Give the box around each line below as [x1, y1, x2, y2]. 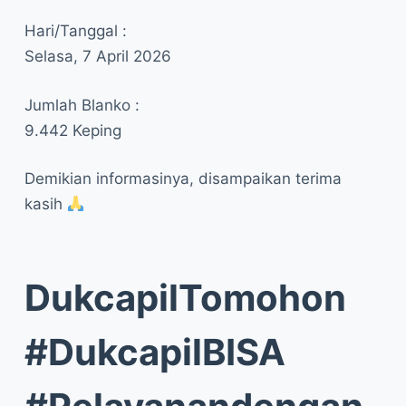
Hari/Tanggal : [24, 22, 127, 40]
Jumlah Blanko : [24, 95, 140, 114]
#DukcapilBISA [24, 330, 285, 374]
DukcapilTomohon [24, 275, 346, 320]
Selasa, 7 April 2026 [24, 47, 171, 65]
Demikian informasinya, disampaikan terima [24, 169, 342, 188]
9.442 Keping [24, 121, 121, 140]
